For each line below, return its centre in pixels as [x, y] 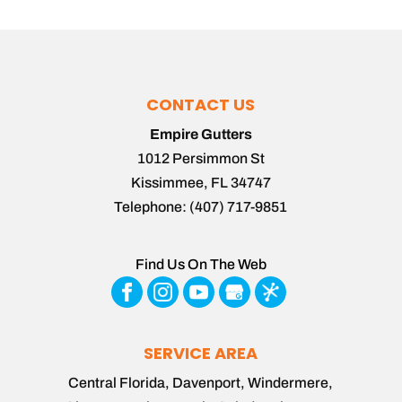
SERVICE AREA [201, 354]
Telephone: [152, 207]
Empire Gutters [201, 135]
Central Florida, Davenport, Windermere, [201, 383]
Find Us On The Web [201, 265]
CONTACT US [201, 105]
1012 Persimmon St [201, 159]
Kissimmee [167, 183]
